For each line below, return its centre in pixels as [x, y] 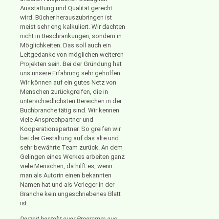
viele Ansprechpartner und [57, 119]
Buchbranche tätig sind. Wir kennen [70, 110]
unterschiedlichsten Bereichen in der [71, 101]
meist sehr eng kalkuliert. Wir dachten [73, 26]
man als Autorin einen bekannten [66, 175]
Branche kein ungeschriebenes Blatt [70, 194]
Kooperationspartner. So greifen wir [70, 129]
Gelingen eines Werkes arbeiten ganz [72, 156]
